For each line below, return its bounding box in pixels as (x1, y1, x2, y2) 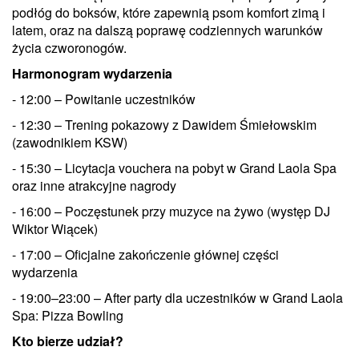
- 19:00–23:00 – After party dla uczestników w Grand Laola (12, 288, 343, 307)
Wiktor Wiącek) (12, 219, 98, 238)
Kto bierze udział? (12, 331, 127, 350)
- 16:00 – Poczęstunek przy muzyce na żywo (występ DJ (12, 201, 330, 220)
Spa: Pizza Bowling (12, 305, 127, 325)
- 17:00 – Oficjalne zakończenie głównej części (12, 244, 279, 264)
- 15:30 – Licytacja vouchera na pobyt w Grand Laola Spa (12, 158, 337, 177)
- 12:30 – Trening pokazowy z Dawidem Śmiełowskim (12, 115, 317, 134)
